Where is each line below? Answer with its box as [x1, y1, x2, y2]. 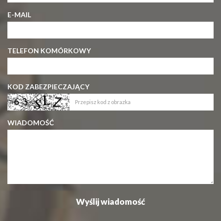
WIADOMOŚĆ [7, 118, 54, 127]
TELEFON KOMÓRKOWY [7, 46, 91, 55]
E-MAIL [7, 10, 31, 19]
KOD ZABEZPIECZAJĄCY [7, 82, 89, 91]
